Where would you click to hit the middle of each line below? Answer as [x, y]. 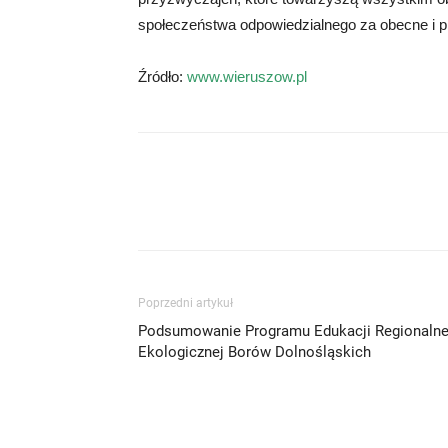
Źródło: [162, 76]
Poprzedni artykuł [185, 303]
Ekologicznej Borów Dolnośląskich [254, 352]
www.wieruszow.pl [247, 76]
